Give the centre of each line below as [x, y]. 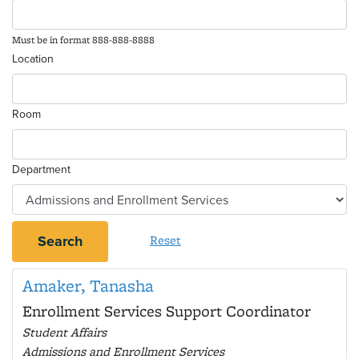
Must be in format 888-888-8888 [83, 40]
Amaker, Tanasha [88, 286]
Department [41, 169]
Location [33, 58]
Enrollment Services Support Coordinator [167, 311]
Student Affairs [65, 332]
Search [60, 241]
